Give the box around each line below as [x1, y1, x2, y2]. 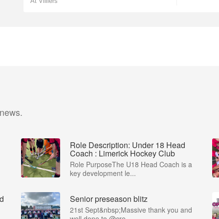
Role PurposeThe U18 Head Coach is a [70, 159, 192, 169]
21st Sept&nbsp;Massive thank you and [70, 205, 192, 215]
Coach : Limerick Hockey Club [70, 148, 175, 159]
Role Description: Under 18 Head [70, 139, 185, 151]
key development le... [70, 168, 136, 178]
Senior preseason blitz [70, 193, 148, 204]
